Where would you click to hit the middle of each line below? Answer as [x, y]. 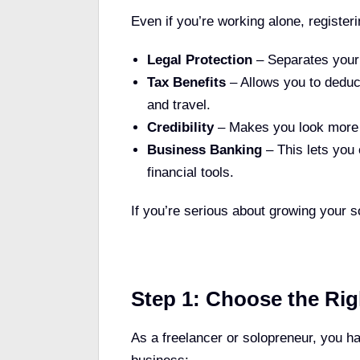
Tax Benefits [186, 83]
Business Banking [205, 150]
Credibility [180, 128]
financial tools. [190, 173]
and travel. [179, 105]
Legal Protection [200, 60]
